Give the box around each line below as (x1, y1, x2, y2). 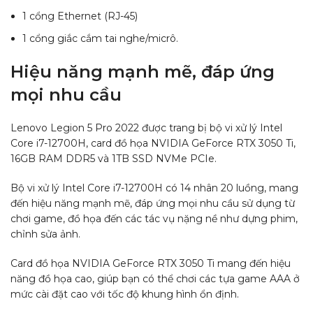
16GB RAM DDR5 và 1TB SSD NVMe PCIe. (10, 152, 217, 166)
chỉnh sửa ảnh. (10, 228, 80, 241)
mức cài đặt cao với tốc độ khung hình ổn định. (10, 288, 239, 301)
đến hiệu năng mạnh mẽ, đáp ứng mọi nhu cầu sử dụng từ (10, 197, 295, 210)
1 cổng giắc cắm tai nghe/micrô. (22, 32, 178, 45)
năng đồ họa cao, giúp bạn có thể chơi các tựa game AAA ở (10, 272, 300, 286)
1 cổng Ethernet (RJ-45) (22, 10, 140, 23)
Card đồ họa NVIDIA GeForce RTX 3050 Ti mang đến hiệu (10, 257, 291, 270)
